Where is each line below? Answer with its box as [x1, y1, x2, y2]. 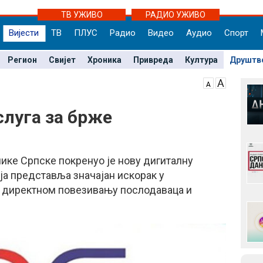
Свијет [48, 55, 76, 65]
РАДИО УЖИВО [146, 10, 205, 19]
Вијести [9, 28, 39, 38]
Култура [184, 55, 218, 65]
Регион [7, 55, 37, 65]
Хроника [87, 55, 122, 65]
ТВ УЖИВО [60, 10, 103, 19]
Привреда [133, 55, 173, 65]
